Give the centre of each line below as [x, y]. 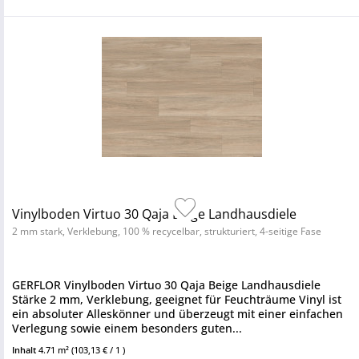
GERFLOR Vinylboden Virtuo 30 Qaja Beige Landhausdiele [166, 285]
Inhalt [25, 350]
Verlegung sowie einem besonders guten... [127, 328]
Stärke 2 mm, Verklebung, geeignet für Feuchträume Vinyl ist [177, 299]
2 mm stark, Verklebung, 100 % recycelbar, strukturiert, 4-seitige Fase [167, 231]
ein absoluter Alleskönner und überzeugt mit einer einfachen [177, 314]
